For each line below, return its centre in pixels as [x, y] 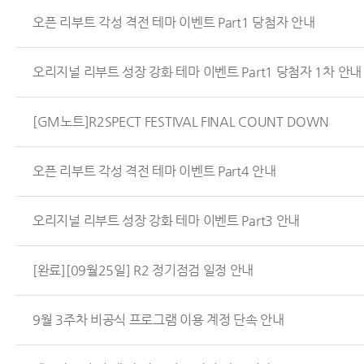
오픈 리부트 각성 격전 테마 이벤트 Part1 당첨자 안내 [174, 23]
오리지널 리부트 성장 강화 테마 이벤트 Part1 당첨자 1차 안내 [197, 72]
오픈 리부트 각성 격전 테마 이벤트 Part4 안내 [154, 171]
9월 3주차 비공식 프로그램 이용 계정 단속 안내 [158, 320]
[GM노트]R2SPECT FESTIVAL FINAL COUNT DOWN [181, 122]
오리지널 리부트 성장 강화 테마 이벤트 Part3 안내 [166, 221]
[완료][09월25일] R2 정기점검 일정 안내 [143, 271]
